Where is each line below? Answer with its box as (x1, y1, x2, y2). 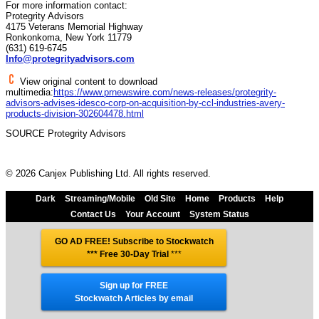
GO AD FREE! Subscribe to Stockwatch (54, 236, 214, 246)
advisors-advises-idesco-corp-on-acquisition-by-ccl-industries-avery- (6, 97, 285, 108)
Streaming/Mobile (65, 193, 135, 204)
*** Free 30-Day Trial (86, 249, 169, 259)
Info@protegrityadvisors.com (6, 53, 135, 64)
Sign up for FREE (100, 280, 168, 291)
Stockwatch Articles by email (75, 293, 193, 303)
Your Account (125, 209, 180, 219)
